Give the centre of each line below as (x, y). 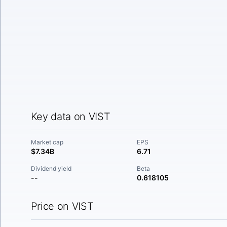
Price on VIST (62, 206)
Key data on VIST (70, 117)
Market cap (47, 142)
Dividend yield (51, 168)
